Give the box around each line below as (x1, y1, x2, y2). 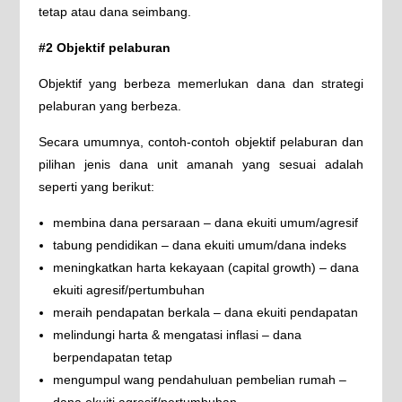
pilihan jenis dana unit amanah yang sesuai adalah (38, 157, 364, 171)
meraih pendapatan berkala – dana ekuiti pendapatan (52, 305, 358, 319)
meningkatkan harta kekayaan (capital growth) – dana (52, 260, 359, 275)
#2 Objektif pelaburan (38, 40, 170, 55)
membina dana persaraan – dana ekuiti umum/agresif (52, 215, 358, 230)
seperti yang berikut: (38, 179, 154, 194)
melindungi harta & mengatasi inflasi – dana (52, 328, 301, 342)
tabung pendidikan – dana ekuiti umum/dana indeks (52, 238, 346, 252)
